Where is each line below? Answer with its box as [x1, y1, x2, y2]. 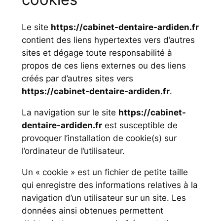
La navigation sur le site [21, 108, 118, 118]
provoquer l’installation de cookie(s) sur [21, 133, 177, 144]
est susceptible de [102, 120, 178, 131]
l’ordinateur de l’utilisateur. [21, 146, 125, 156]
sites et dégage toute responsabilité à [21, 48, 172, 58]
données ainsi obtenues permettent [21, 205, 163, 216]
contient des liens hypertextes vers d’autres [21, 35, 195, 45]
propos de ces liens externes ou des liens [21, 61, 186, 71]
